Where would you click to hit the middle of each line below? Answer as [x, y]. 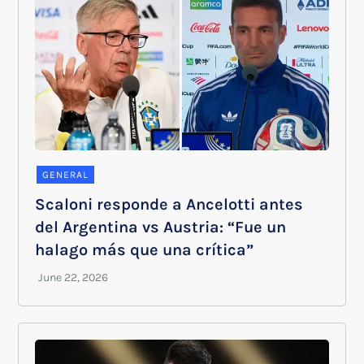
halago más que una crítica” [145, 249]
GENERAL [66, 174]
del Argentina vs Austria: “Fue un [161, 227]
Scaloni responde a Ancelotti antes [169, 204]
